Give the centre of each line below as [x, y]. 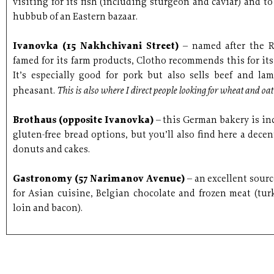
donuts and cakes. [51, 150]
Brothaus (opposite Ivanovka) [84, 120]
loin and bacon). [48, 209]
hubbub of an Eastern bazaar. [75, 17]
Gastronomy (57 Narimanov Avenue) [100, 179]
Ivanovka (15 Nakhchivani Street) [98, 46]
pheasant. [35, 91]
